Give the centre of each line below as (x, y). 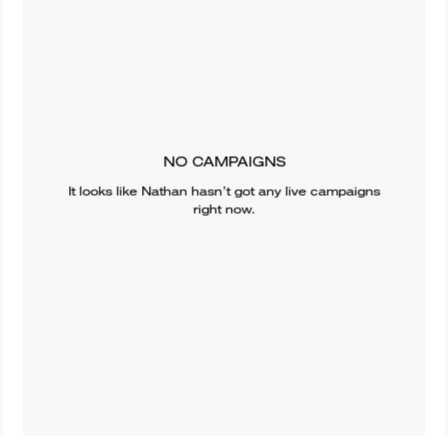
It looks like (104, 191)
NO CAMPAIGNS (223, 161)
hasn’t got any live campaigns (283, 191)
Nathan (163, 191)
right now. (223, 209)
